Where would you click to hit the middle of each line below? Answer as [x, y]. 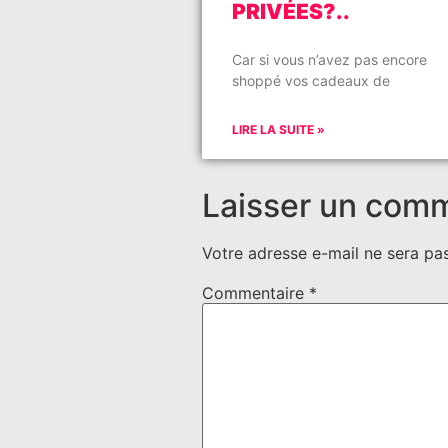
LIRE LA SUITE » [278, 129]
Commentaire [255, 292]
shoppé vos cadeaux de [311, 80]
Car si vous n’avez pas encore [329, 59]
